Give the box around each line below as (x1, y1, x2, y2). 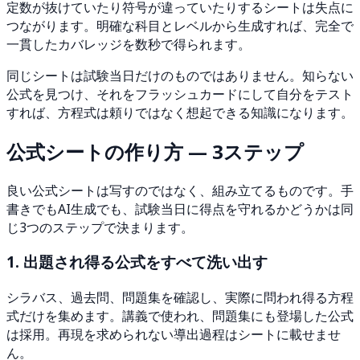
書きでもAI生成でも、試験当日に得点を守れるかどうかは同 (6, 199, 354, 218)
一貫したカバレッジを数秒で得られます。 (6, 35, 251, 53)
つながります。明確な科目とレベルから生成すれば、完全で (6, 16, 354, 35)
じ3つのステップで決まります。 (6, 218, 194, 236)
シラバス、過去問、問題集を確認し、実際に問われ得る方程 (6, 288, 354, 307)
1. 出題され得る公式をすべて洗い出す (6, 252, 268, 272)
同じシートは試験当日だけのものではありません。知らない (6, 66, 354, 84)
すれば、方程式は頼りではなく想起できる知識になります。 (6, 103, 354, 121)
